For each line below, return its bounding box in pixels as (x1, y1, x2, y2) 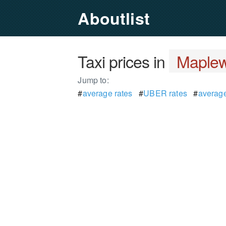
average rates (82, 87, 133, 99)
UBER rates (143, 87, 187, 99)
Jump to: (78, 74, 109, 86)
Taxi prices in (78, 49, 169, 73)
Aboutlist (78, 7, 150, 30)
